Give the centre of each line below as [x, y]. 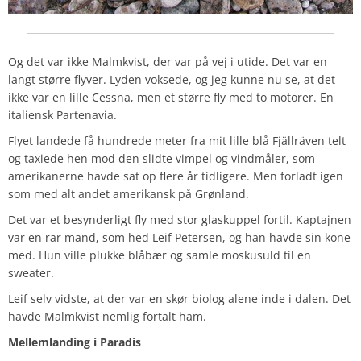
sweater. [31, 272]
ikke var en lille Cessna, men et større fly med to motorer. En [171, 97]
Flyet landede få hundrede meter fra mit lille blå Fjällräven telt [177, 140]
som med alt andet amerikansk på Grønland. [129, 193]
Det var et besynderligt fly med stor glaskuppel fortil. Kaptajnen [180, 219]
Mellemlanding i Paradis [75, 342]
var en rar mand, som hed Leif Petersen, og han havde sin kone [179, 237]
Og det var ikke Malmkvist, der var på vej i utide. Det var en [168, 61]
